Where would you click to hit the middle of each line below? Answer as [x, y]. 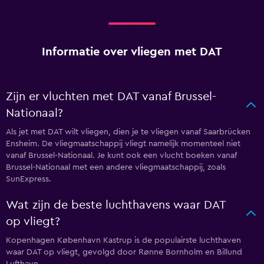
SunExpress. [29, 179]
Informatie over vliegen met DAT [132, 52]
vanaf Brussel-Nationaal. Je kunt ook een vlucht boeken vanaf [121, 156]
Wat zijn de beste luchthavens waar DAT [116, 205]
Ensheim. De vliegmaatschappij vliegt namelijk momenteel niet [123, 144]
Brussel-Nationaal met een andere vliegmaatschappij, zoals [116, 168]
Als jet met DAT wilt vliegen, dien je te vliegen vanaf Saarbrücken [128, 132]
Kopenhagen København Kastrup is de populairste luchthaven [123, 241]
